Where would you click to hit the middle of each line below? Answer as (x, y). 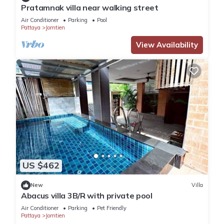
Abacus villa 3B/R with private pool (87, 195)
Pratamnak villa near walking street (90, 8)
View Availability (167, 45)
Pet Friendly (112, 208)
